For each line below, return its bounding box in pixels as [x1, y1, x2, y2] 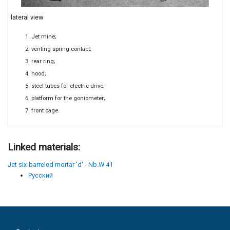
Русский [28, 171, 53, 180]
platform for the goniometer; [31, 94, 105, 102]
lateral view [10, 13, 44, 21]
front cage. [31, 107, 60, 114]
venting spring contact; [31, 45, 91, 52]
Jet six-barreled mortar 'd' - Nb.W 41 [8, 161, 113, 169]
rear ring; [31, 57, 55, 65]
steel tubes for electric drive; [31, 82, 105, 89]
